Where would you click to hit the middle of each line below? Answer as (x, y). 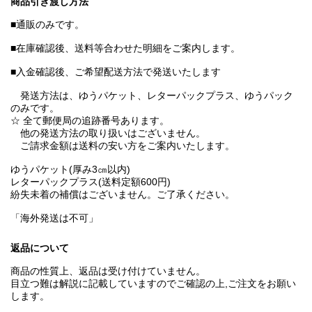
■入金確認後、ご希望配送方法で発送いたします (116, 72)
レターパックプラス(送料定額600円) (91, 182)
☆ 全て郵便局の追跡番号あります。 (90, 121)
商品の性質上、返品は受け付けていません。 (108, 271)
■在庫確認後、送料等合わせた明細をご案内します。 (125, 48)
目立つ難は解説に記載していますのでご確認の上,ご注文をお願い (153, 284)
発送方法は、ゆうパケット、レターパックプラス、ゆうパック (152, 96)
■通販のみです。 (47, 25)
